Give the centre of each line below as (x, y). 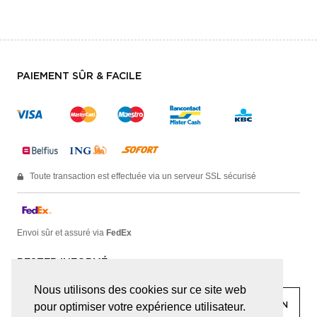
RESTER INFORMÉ (62, 262)
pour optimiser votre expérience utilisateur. (140, 307)
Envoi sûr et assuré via (62, 232)
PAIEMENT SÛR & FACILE (79, 76)
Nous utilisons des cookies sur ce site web (140, 290)
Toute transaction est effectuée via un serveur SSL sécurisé (143, 176)
